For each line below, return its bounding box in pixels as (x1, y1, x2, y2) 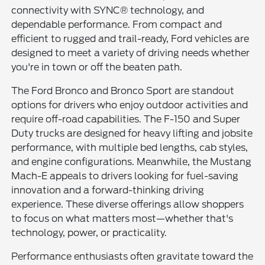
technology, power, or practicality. (11, 227, 167, 238)
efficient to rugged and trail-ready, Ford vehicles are (11, 33, 250, 44)
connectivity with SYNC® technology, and (11, 4, 205, 16)
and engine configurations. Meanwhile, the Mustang (11, 156, 252, 167)
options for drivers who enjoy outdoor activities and (11, 99, 248, 111)
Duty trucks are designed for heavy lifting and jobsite (11, 127, 253, 139)
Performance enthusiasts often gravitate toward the (11, 250, 254, 262)
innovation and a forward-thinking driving (11, 184, 205, 196)
